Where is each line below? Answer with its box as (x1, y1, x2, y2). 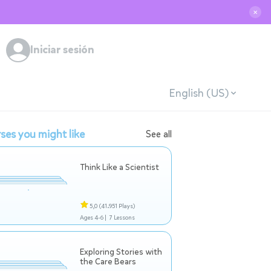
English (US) (168, 85, 229, 100)
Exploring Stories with (80, 246, 162, 258)
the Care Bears (80, 256, 136, 267)
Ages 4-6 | (80, 214, 106, 221)
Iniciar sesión (30, 42, 94, 57)
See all (146, 128, 172, 140)
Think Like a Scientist (80, 162, 159, 173)
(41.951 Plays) (99, 202, 135, 210)
